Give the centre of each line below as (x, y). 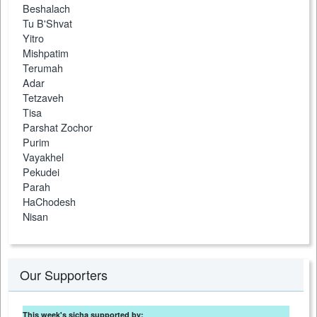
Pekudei (41, 172)
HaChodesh (49, 202)
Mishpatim (46, 53)
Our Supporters (64, 275)
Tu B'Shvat (47, 23)
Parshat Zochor (58, 127)
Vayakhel (43, 157)
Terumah (43, 68)
